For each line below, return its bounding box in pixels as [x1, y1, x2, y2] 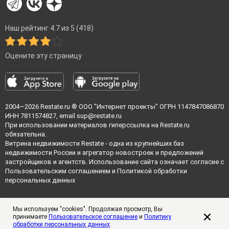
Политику [144, 213, 171, 221]
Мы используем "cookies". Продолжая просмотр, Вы [13, 205, 163, 213]
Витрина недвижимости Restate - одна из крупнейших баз [5, 140, 184, 148]
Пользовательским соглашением [5, 167, 110, 175]
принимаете [13, 213, 49, 221]
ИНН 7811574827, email [5, 112, 77, 120]
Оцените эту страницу [5, 52, 82, 60]
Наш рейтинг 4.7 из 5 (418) [5, 24, 94, 33]
